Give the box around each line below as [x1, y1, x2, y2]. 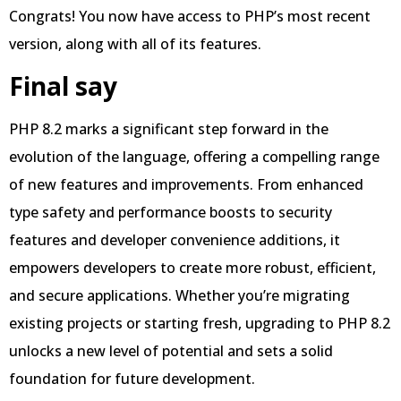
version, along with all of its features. [9, 34, 261, 55]
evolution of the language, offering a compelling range [9, 146, 380, 166]
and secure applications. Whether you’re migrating [9, 285, 350, 305]
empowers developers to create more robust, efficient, [9, 257, 376, 277]
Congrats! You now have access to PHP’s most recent [9, 6, 371, 27]
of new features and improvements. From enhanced [9, 174, 363, 194]
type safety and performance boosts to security [9, 201, 332, 222]
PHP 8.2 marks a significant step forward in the [9, 118, 328, 139]
